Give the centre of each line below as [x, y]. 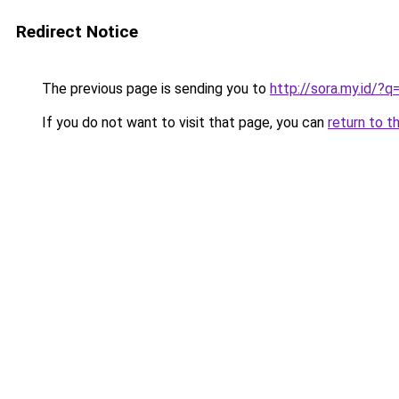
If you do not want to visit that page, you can [183, 122]
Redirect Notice [77, 32]
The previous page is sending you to [154, 89]
